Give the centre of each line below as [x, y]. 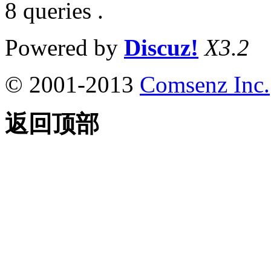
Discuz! [161, 47]
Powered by [64, 47]
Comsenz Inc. [205, 84]
